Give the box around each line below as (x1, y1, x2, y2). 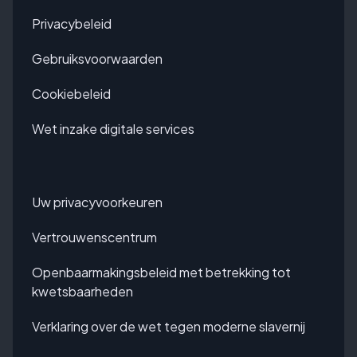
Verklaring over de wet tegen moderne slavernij (32, 317, 305, 335)
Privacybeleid (32, 14, 112, 32)
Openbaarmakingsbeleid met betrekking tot (32, 263, 291, 280)
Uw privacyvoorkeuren (32, 193, 163, 210)
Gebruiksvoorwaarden (32, 49, 163, 67)
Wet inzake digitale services (32, 120, 194, 137)
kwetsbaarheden (32, 282, 133, 300)
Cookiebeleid (32, 84, 111, 102)
